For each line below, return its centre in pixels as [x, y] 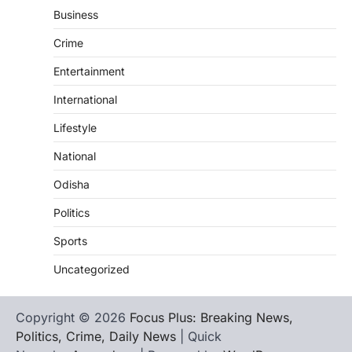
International [85, 100]
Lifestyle [75, 128]
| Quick [199, 337]
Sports [70, 241]
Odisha [71, 185]
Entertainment [89, 71]
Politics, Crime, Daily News [96, 337]
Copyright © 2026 [73, 318]
